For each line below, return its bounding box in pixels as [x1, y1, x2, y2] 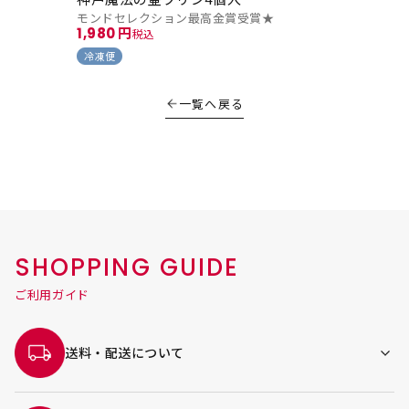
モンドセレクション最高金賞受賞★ [77, 9, 275, 27]
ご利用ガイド [15, 286, 89, 304]
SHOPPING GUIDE [15, 251, 240, 285]
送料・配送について [65, 343, 185, 362]
